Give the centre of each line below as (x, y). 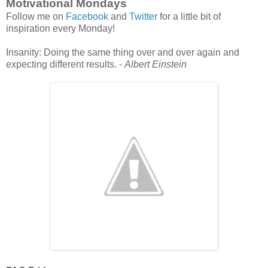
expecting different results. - (65, 65)
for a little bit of (190, 17)
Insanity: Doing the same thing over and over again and (123, 53)
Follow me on (36, 17)
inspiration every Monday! (60, 29)
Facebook (88, 17)
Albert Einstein (156, 65)
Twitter (144, 17)
